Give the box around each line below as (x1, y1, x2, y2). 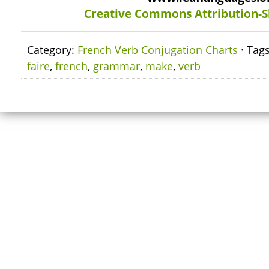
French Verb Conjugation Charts (77, 43, 238, 57)
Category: (27, 43, 77, 57)
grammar (93, 59, 140, 73)
